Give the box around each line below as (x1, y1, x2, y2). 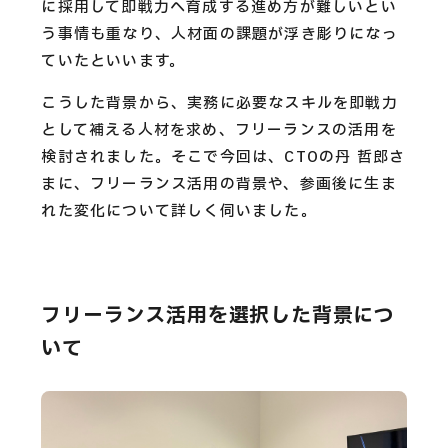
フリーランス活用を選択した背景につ (41, 300, 396, 331)
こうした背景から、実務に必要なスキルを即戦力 (41, 92, 398, 116)
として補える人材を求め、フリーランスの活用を (41, 119, 397, 143)
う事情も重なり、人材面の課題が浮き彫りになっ (41, 23, 398, 47)
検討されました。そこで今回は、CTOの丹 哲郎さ (41, 146, 406, 170)
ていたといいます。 (41, 50, 186, 74)
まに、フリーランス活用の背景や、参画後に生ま (41, 173, 397, 197)
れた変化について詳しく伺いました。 (41, 200, 317, 224)
